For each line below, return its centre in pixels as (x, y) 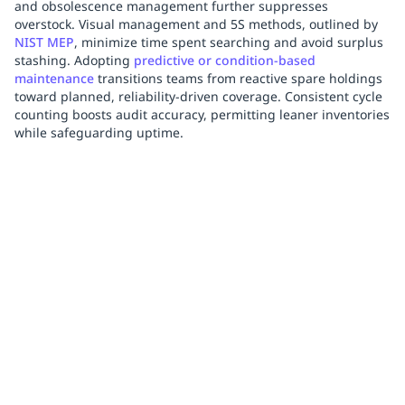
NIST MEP (44, 42)
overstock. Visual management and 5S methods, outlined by (196, 24)
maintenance (54, 78)
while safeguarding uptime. (99, 132)
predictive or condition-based (225, 60)
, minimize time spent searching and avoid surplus (229, 42)
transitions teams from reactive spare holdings (238, 78)
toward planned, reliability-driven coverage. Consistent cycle (198, 96)
